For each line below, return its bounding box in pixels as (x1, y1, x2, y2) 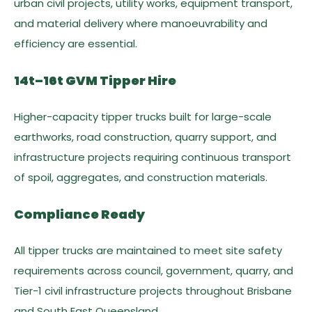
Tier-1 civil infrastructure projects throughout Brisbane (14, 283, 292, 298)
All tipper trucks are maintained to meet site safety (14, 243, 282, 258)
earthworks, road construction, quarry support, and (14, 130, 276, 144)
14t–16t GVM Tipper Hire (14, 72, 176, 89)
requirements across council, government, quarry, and (14, 263, 293, 278)
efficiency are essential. (14, 36, 137, 51)
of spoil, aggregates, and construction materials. (14, 170, 267, 185)
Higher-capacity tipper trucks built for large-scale (14, 109, 272, 124)
